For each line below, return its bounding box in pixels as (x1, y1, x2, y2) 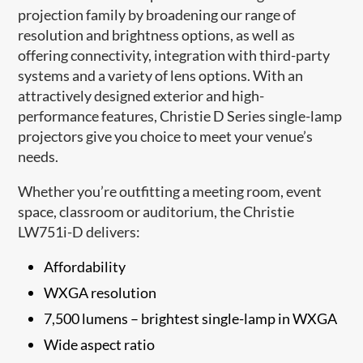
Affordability (44, 257, 126, 275)
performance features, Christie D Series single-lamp (18, 106, 343, 125)
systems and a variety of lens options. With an (18, 66, 304, 84)
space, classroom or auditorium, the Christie (18, 202, 295, 220)
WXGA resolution (44, 283, 157, 301)
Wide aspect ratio (44, 335, 156, 353)
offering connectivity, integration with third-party (18, 45, 331, 64)
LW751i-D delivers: (18, 222, 141, 241)
